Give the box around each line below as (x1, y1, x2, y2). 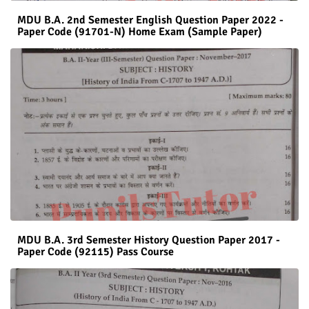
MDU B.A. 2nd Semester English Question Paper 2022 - (17, 13, 283, 28)
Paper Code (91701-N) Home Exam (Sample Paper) (17, 25, 262, 39)
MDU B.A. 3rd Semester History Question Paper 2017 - (17, 233, 280, 248)
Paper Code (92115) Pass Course (17, 245, 174, 259)
